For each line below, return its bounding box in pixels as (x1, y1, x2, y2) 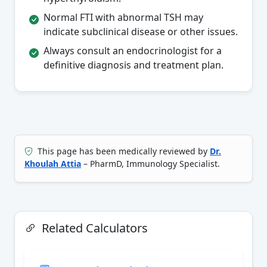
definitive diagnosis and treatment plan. (44, 58, 223, 72)
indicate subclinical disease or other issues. (44, 25, 238, 39)
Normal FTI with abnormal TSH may (44, 11, 203, 24)
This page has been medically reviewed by (35, 145, 210, 157)
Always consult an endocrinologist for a (44, 44, 222, 58)
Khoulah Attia (24, 158, 81, 170)
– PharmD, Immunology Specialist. (81, 158, 220, 170)
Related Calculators (39, 220, 148, 237)
